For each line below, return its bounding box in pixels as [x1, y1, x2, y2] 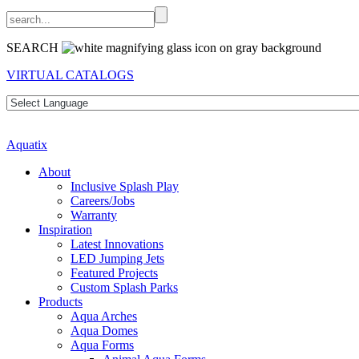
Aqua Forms [71, 338, 134, 352]
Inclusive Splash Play [71, 179, 179, 193]
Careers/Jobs [71, 194, 135, 208]
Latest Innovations [71, 237, 163, 251]
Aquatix [6, 138, 47, 151]
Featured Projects [71, 266, 158, 280]
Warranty [71, 208, 117, 222]
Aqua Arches [71, 309, 137, 323]
